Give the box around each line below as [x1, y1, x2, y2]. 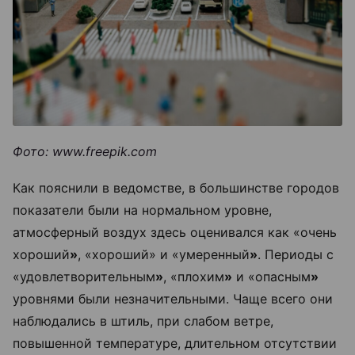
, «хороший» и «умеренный [78, 246, 250, 263]
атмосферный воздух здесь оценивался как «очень [13, 224, 337, 241]
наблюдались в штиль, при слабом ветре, [13, 313, 273, 330]
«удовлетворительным [13, 269, 155, 285]
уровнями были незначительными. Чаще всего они [13, 291, 333, 307]
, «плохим [163, 269, 224, 285]
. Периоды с [258, 246, 334, 263]
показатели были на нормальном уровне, [13, 202, 272, 219]
